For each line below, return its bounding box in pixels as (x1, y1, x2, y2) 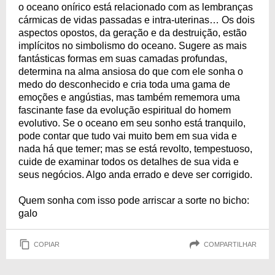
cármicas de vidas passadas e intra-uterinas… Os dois (18, 15, 255, 25)
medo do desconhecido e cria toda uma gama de (18, 79, 230, 90)
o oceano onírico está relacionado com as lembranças (18, 2, 253, 12)
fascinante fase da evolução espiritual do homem (18, 105, 231, 115)
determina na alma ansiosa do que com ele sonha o (18, 66, 243, 77)
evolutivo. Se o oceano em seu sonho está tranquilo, (18, 118, 246, 128)
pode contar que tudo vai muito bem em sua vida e (18, 131, 237, 141)
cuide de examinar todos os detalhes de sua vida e (18, 157, 239, 167)
